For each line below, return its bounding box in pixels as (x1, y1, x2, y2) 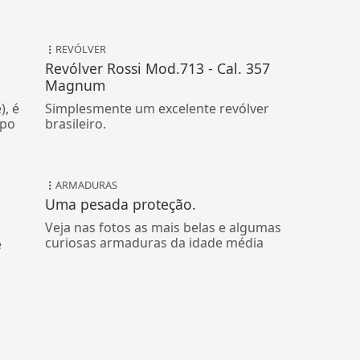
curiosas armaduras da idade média (45, 233, 264, 252)
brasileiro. (45, 114, 107, 133)
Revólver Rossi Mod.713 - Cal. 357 (45, 58, 271, 78)
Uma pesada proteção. (45, 194, 197, 214)
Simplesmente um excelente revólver (45, 99, 270, 117)
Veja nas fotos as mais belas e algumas (45, 218, 282, 236)
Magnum (45, 75, 106, 95)
